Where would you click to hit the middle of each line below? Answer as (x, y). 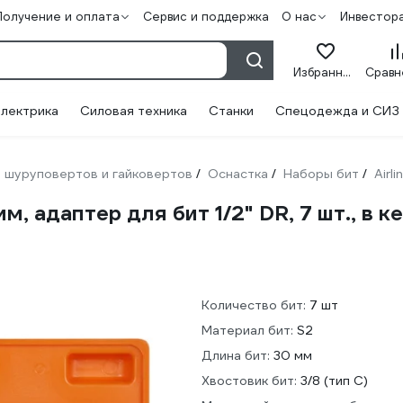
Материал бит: (247, 330)
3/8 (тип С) (334, 381)
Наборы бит (321, 174)
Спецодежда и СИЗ (337, 111)
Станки (231, 111)
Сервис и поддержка (206, 17)
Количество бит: (254, 305)
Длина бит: (236, 355)
